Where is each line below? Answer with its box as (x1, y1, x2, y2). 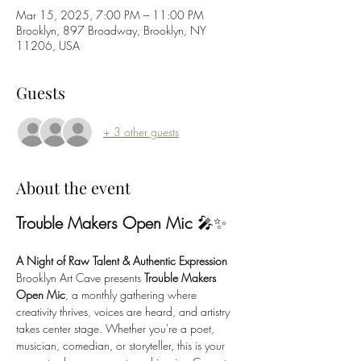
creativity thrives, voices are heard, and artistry (16, 303, 233, 319)
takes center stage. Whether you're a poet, (16, 320, 218, 336)
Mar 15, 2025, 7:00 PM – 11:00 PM (16, 6, 204, 23)
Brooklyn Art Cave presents (16, 269, 144, 285)
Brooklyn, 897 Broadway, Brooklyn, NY (16, 22, 206, 38)
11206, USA (16, 37, 80, 53)
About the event (16, 176, 131, 198)
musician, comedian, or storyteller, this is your (16, 337, 228, 353)
